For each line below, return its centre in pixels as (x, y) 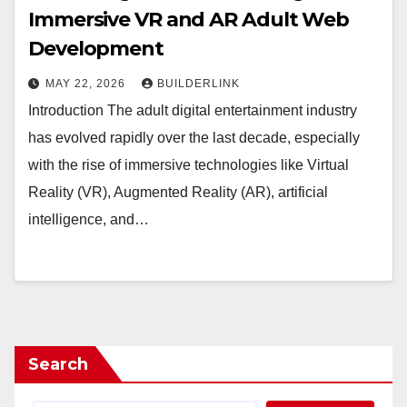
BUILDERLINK (199, 84)
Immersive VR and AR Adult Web (189, 20)
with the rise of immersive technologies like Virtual (189, 165)
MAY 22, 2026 (87, 84)
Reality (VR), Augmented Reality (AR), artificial (178, 192)
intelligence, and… (89, 219)
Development (96, 49)
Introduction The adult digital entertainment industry (193, 110)
